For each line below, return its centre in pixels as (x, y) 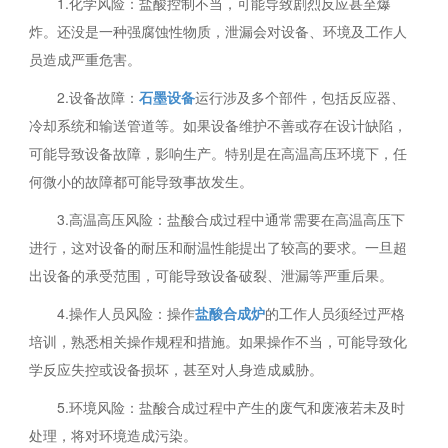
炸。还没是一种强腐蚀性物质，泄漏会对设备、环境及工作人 (218, 31)
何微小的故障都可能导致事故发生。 (141, 181)
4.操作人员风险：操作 (126, 313)
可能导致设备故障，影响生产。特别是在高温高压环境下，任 (218, 153)
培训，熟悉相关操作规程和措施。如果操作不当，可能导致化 (218, 341)
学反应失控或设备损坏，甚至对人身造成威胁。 (176, 369)
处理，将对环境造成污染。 (113, 435)
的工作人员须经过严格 (335, 313)
